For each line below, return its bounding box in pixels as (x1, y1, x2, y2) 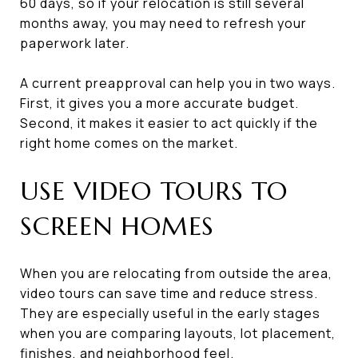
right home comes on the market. (20, 133, 238, 152)
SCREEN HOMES (20, 209, 214, 242)
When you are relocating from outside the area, (20, 264, 332, 282)
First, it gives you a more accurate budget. (20, 93, 299, 112)
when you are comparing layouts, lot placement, (20, 324, 336, 342)
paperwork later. (20, 34, 129, 52)
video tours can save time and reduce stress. (20, 284, 318, 302)
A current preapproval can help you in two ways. (20, 74, 336, 92)
